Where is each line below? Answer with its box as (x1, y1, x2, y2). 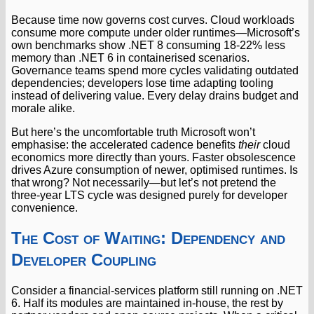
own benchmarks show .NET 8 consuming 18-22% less (11, 39, 285, 51)
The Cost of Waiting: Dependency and (11, 228, 285, 247)
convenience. (11, 202, 78, 214)
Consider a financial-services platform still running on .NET (11, 284, 303, 296)
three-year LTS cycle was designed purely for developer (11, 189, 287, 201)
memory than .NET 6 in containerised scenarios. (11, 52, 250, 64)
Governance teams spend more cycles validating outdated (11, 64, 299, 76)
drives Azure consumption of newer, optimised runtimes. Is (11, 164, 298, 176)
